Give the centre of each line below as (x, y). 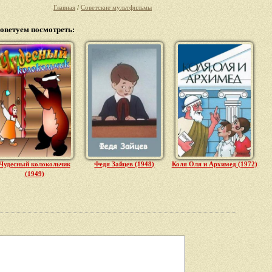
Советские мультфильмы (116, 8)
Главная (64, 8)
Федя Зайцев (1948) (124, 164)
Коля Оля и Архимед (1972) (214, 164)
